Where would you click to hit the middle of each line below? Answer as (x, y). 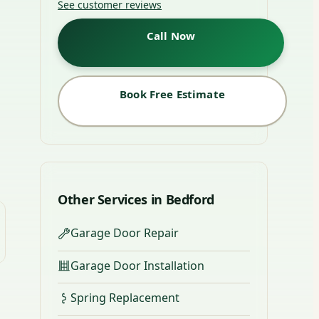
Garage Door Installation (137, 265)
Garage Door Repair (125, 233)
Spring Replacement (125, 298)
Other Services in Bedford (136, 200)
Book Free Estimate (172, 94)
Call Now (171, 36)
